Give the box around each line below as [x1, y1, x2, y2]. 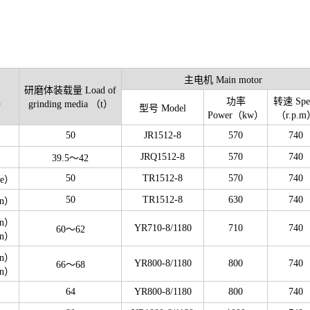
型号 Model [139, 102, 186, 113]
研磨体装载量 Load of [24, 84, 116, 95]
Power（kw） [208, 109, 264, 120]
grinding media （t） [28, 98, 113, 109]
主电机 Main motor [183, 74, 262, 85]
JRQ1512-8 [140, 151, 185, 162]
